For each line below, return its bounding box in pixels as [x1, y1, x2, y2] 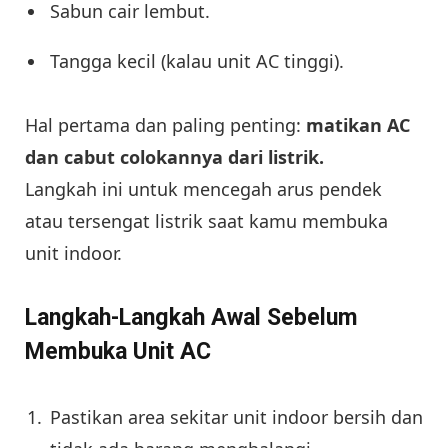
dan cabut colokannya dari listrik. [25, 145, 324, 170]
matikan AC [306, 113, 410, 138]
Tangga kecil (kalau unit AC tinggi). [50, 48, 344, 73]
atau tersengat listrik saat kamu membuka [25, 209, 388, 234]
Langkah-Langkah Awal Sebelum [25, 303, 358, 331]
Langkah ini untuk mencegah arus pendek [25, 177, 382, 202]
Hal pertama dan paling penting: [25, 113, 306, 138]
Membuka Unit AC [25, 337, 211, 365]
